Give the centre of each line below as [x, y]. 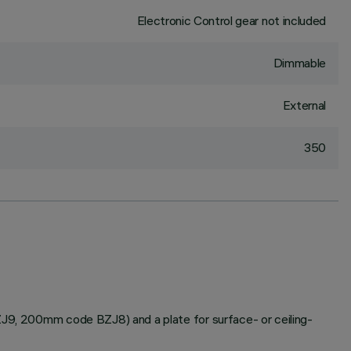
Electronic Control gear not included [231, 20]
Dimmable [299, 63]
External [304, 105]
